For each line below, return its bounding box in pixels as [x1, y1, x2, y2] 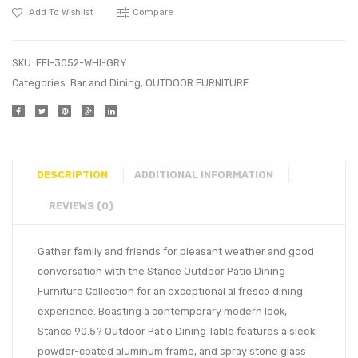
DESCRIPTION [37, 169, 108, 181]
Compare [133, 6, 173, 18]
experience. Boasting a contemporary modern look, [38, 305, 287, 318]
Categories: [12, 77, 70, 89]
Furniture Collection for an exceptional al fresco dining [38, 285, 303, 298]
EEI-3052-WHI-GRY [36, 57, 126, 70]
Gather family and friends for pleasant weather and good [38, 245, 314, 258]
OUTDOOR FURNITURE [145, 77, 249, 89]
